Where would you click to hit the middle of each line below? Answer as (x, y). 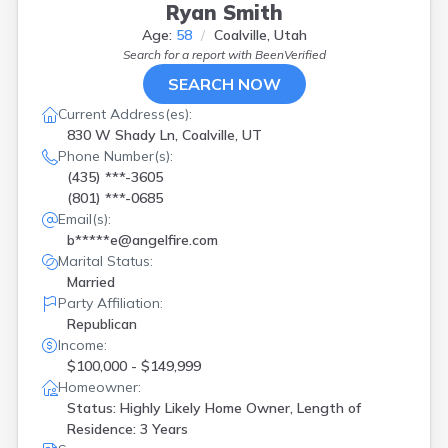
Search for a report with (188, 54)
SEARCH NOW (224, 84)
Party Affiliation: (110, 303)
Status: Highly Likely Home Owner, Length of (214, 408)
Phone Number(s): (115, 156)
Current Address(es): (125, 114)
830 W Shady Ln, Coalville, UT (164, 135)
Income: (82, 345)
